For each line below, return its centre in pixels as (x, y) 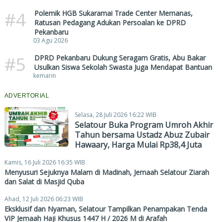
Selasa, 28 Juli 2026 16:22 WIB (115, 114)
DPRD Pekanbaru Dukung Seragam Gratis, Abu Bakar (120, 57)
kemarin (44, 75)
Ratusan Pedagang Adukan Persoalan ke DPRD (110, 22)
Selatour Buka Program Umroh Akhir (144, 125)
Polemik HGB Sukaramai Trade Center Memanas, (113, 13)
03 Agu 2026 (50, 40)
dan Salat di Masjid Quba (44, 181)
